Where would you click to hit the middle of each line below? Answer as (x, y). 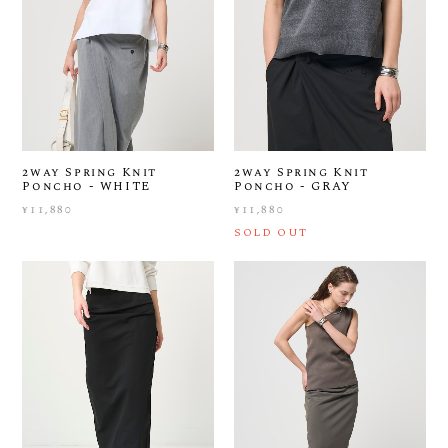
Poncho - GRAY (293, 186)
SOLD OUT (271, 232)
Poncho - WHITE (86, 186)
